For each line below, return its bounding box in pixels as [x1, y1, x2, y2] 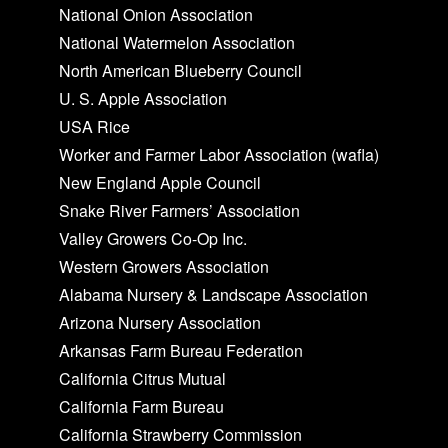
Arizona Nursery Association [59, 310, 262, 334]
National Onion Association [59, 2, 254, 26]
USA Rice [59, 114, 131, 138]
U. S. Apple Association [59, 86, 228, 110]
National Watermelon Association [59, 30, 296, 54]
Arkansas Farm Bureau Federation [59, 338, 304, 362]
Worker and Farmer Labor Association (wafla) [59, 142, 380, 166]
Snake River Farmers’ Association [59, 198, 301, 222]
